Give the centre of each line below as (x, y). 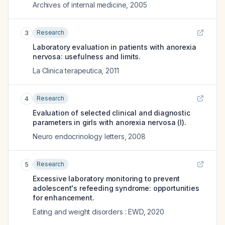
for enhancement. (64, 198)
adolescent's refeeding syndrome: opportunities (116, 188)
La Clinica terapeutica (67, 71)
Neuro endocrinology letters (79, 136)
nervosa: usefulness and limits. (87, 57)
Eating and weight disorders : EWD (88, 212)
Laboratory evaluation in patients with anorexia (115, 47)
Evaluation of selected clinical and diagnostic (111, 113)
